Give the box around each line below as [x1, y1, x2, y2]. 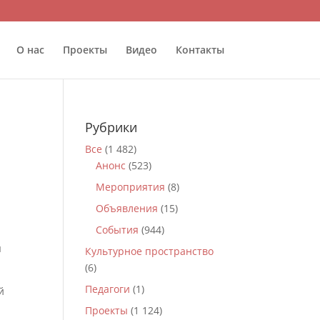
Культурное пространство [85, 244, 214, 258]
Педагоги [85, 282, 131, 296]
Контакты [175, 43, 224, 56]
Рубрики [85, 119, 138, 136]
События [96, 223, 139, 236]
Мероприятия [96, 180, 166, 194]
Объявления [96, 201, 159, 215]
